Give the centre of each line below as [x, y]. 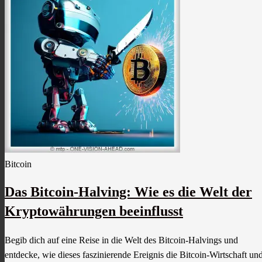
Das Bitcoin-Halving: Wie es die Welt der [128, 192]
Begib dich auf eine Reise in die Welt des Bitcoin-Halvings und [121, 240]
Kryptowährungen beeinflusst [94, 211]
